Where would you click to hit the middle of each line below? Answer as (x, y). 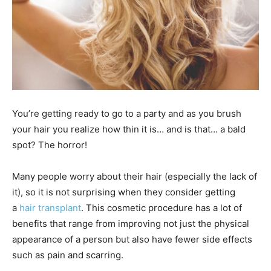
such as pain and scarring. (68, 255)
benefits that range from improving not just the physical (131, 224)
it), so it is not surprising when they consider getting (124, 192)
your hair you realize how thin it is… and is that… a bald (129, 129)
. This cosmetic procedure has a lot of (162, 208)
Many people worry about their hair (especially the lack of (135, 176)
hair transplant (50, 208)
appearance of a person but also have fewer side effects (132, 239)
